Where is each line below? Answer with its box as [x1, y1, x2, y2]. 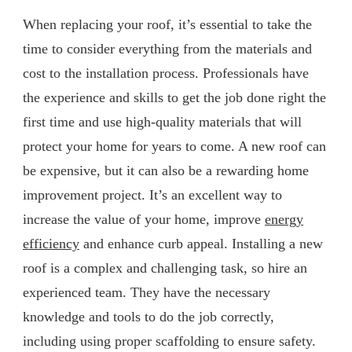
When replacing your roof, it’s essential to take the [23, 16, 312, 32]
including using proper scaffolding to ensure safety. [23, 332, 316, 349]
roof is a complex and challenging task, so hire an [23, 259, 307, 276]
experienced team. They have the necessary [23, 284, 270, 300]
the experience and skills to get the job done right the [23, 89, 326, 105]
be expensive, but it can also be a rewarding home [23, 162, 309, 178]
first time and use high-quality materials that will [23, 113, 302, 130]
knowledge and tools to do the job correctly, [23, 308, 274, 324]
